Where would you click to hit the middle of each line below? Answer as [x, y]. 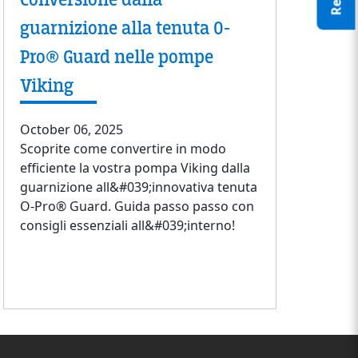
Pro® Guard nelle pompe [117, 58]
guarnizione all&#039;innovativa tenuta [139, 187]
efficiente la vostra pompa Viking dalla [135, 168]
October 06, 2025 [72, 130]
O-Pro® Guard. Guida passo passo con [137, 207]
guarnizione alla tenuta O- [125, 29]
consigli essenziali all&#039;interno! [127, 226]
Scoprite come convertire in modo [123, 149]
